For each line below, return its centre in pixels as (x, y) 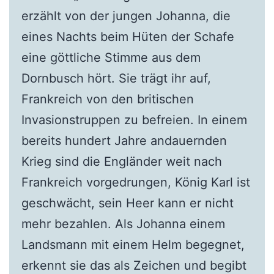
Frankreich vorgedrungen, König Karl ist (135, 183)
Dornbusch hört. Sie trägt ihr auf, (116, 79)
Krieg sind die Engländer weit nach (121, 162)
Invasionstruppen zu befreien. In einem (134, 120)
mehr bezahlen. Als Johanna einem (123, 224)
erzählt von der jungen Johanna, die (126, 16)
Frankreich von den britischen (107, 99)
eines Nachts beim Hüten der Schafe (128, 37)
